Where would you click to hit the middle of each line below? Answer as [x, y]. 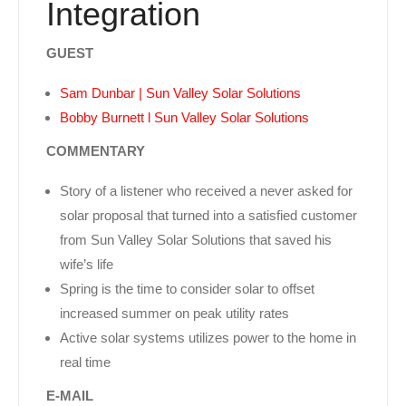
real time [85, 362]
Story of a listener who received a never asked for [206, 190]
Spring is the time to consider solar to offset [187, 288]
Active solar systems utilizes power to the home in [208, 337]
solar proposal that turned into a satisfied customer [208, 215]
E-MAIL [70, 395]
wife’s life [87, 264]
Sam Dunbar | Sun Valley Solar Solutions [180, 92]
